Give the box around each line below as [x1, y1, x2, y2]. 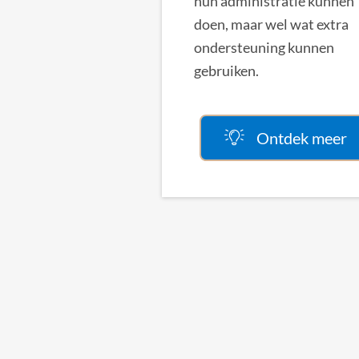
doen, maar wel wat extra [194, 14, 349, 33]
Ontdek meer [256, 127, 348, 147]
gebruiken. [194, 61, 259, 79]
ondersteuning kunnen [194, 38, 334, 56]
